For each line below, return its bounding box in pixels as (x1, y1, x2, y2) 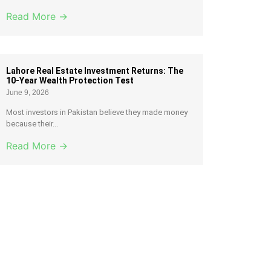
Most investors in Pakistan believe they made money (6, 108, 188, 117)
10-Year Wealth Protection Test (6, 76, 134, 86)
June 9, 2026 (6, 88, 50, 97)
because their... (6, 119, 59, 129)
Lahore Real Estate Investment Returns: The (6, 66, 184, 76)
